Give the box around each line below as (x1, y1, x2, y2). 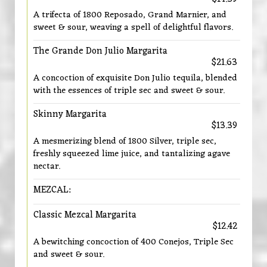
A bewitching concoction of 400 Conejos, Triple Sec (33, 234, 234, 250)
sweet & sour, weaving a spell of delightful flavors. (33, 20, 233, 35)
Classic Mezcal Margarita (33, 207, 136, 223)
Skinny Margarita (33, 106, 107, 123)
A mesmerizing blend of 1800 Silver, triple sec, (33, 133, 216, 149)
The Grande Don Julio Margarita (33, 43, 167, 60)
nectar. (33, 159, 60, 174)
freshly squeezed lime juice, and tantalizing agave (33, 146, 230, 162)
